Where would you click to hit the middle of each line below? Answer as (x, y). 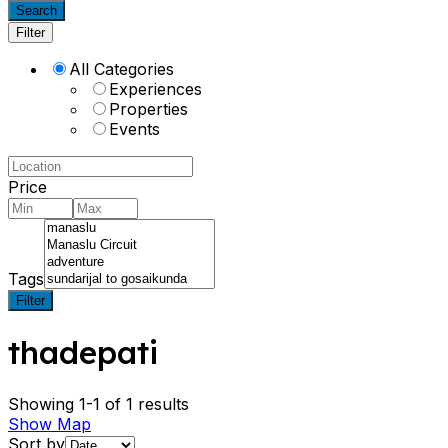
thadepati (83, 352)
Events (134, 129)
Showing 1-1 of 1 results (98, 403)
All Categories (121, 69)
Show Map (49, 423)
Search (36, 10)
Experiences (155, 89)
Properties (148, 109)
